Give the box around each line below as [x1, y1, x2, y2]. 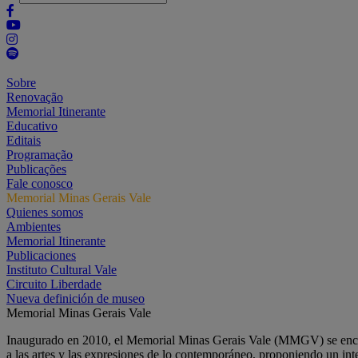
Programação [6, 148, 73, 161]
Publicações [6, 162, 66, 176]
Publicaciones [6, 249, 76, 262]
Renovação [6, 90, 63, 104]
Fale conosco [6, 177, 73, 190]
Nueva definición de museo [6, 292, 145, 305]
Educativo [6, 119, 58, 133]
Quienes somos [6, 205, 83, 219]
